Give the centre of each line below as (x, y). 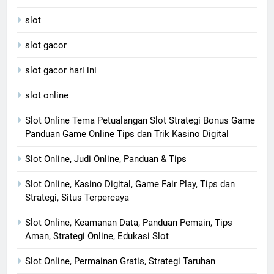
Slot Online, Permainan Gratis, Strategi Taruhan (120, 261)
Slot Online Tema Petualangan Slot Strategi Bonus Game (140, 120)
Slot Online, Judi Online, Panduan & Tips (106, 159)
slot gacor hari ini (61, 70)
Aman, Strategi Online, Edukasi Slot (97, 236)
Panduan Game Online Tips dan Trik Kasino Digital (127, 134)
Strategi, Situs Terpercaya (77, 197)
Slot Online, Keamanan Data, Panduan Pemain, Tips (129, 222)
